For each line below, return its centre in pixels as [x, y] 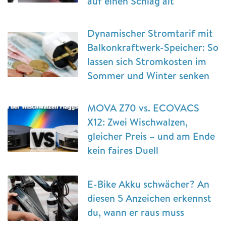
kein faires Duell [123, 150]
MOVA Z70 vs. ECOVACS [143, 107]
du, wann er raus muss [136, 212]
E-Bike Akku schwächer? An [148, 184]
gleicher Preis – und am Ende [151, 136]
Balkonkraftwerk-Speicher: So [153, 47]
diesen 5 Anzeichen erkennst [149, 198]
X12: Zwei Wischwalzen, [137, 122]
